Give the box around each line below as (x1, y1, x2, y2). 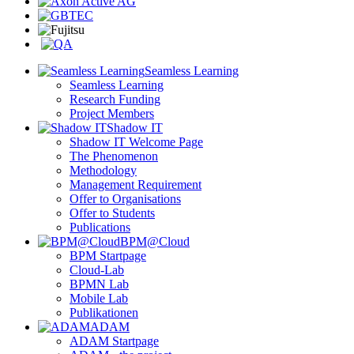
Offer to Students (70, 206, 155, 220)
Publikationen (70, 306, 138, 320)
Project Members (70, 107, 154, 121)
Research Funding (70, 92, 160, 107)
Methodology (70, 164, 137, 178)
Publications (70, 220, 130, 235)
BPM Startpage (70, 249, 146, 263)
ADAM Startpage (70, 334, 159, 348)
